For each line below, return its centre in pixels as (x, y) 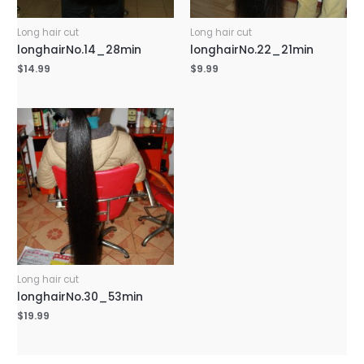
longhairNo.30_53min (80, 297)
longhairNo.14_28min (80, 50)
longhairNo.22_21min (252, 50)
